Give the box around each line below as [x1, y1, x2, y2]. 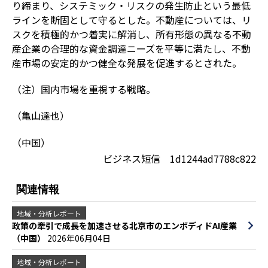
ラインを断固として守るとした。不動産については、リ [11, 12, 251, 27]
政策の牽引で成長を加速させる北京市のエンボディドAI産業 [11, 219, 237, 232]
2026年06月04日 [47, 232, 111, 244]
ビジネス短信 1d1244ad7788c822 [103, 151, 257, 166]
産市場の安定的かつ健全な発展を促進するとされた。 [11, 55, 242, 70]
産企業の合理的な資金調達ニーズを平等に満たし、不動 [11, 41, 251, 56]
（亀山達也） [11, 108, 69, 123]
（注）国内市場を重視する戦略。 [11, 81, 156, 96]
